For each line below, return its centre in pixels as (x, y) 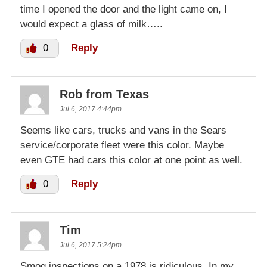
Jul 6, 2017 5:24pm (91, 245)
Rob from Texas (104, 94)
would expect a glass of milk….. (91, 24)
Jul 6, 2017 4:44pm (91, 109)
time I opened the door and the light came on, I (124, 10)
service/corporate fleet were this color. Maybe (122, 145)
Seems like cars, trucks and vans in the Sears (123, 131)
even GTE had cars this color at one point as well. (131, 160)
